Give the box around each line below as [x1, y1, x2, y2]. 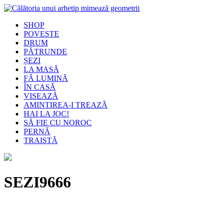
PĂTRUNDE [24, 47, 67, 56]
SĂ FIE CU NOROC [24, 118, 92, 127]
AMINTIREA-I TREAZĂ [24, 101, 108, 109]
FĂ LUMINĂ [24, 74, 68, 82]
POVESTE [24, 30, 59, 38]
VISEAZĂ [24, 92, 58, 100]
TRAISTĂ [24, 136, 58, 145]
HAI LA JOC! [24, 110, 69, 118]
